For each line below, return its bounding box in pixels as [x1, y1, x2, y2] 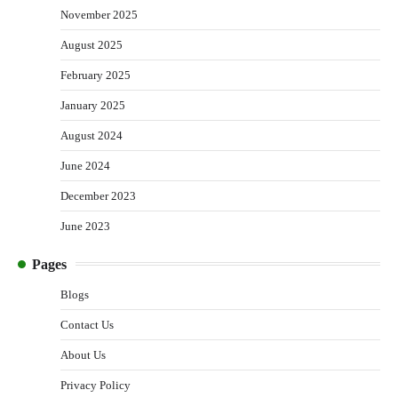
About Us [60, 347, 106, 362]
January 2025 [60, 98, 125, 112]
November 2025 [60, 7, 138, 21]
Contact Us [60, 317, 114, 331]
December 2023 [60, 188, 136, 203]
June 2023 [60, 219, 110, 233]
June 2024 [60, 158, 110, 172]
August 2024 [60, 128, 123, 142]
